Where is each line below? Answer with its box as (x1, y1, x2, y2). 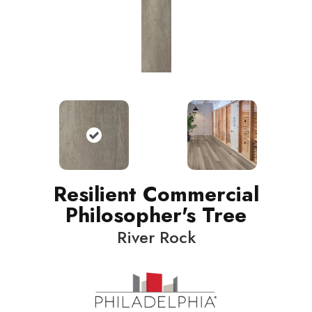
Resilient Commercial (53, 179, 259, 210)
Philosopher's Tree (65, 200, 247, 231)
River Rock (116, 225, 196, 250)
